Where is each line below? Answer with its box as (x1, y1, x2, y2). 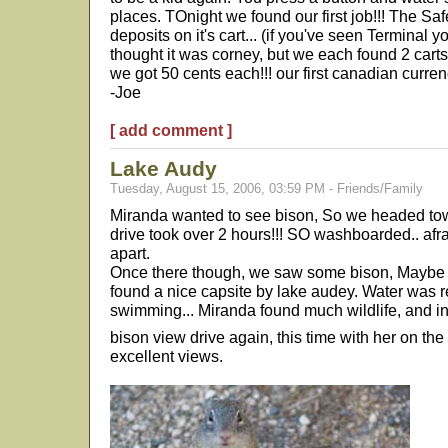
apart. (110, 244, 150, 262)
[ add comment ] (110, 121, 232, 139)
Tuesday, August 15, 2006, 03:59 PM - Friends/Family (110, 181, 423, 196)
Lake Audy (110, 157, 217, 180)
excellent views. (110, 347, 223, 365)
